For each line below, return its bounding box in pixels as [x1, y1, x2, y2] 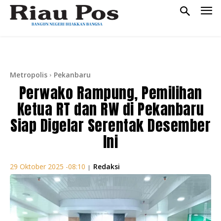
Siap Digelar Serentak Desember [10, 114, 211, 137]
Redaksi [93, 161, 120, 171]
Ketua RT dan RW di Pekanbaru [17, 98, 204, 120]
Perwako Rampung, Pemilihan [19, 81, 202, 104]
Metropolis [10, 70, 47, 79]
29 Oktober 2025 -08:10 [10, 162, 85, 172]
